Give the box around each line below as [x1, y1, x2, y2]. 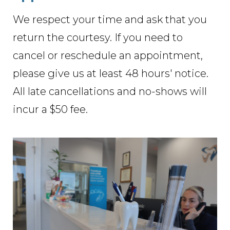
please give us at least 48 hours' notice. [13, 67, 208, 80]
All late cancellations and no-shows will [13, 85, 207, 98]
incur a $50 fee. [13, 103, 88, 116]
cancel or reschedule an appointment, [13, 49, 203, 62]
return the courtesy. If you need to [13, 31, 183, 44]
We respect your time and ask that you [13, 13, 207, 26]
